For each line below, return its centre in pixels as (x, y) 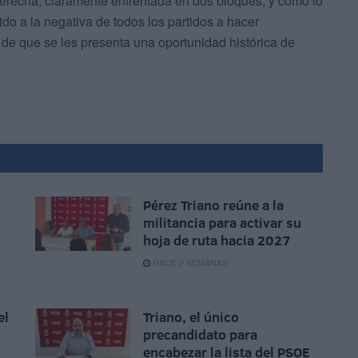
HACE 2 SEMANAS (189, 263)
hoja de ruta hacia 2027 (217, 241)
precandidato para (200, 335)
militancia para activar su (222, 223)
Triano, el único (191, 317)
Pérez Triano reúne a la (213, 205)
